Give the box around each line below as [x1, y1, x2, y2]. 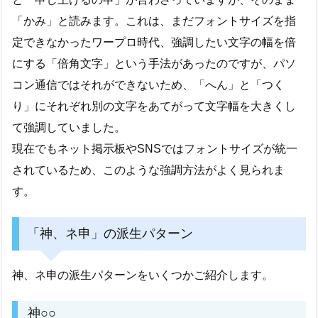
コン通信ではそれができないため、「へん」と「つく [12, 79, 285, 92]
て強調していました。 [12, 121, 126, 134]
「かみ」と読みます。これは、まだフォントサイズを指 [12, 15, 296, 28]
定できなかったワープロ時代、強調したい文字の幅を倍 [12, 36, 296, 49]
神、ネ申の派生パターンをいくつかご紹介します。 [12, 269, 273, 282]
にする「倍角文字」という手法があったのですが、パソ [12, 57, 296, 70]
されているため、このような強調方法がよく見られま [12, 164, 285, 177]
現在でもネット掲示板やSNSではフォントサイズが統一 [12, 143, 297, 155]
